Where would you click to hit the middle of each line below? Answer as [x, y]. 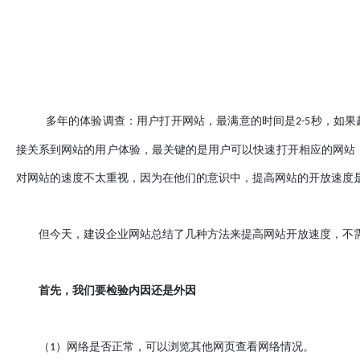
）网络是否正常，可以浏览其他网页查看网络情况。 [185, 346]
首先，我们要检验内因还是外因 [106, 290]
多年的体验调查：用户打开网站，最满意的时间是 [156, 121]
